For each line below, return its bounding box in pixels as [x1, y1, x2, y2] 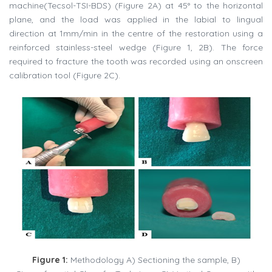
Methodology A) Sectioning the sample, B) [70, 254, 240, 266]
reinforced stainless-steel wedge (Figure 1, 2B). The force [9, 42, 263, 53]
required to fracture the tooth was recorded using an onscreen [9, 56, 263, 67]
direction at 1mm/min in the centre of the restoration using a [9, 28, 263, 39]
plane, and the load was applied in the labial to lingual [9, 14, 263, 25]
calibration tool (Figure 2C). [9, 70, 123, 81]
